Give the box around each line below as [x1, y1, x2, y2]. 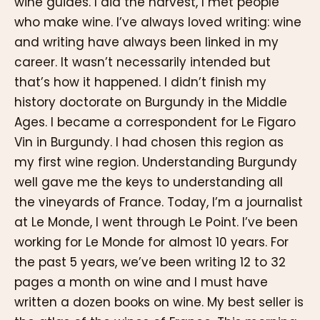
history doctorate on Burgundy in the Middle [14, 93, 287, 111]
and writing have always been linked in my [14, 33, 279, 51]
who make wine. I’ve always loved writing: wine [14, 13, 301, 31]
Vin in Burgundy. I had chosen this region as [14, 133, 284, 151]
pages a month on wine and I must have [14, 273, 268, 291]
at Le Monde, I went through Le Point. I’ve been [14, 213, 298, 231]
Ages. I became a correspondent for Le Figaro [14, 113, 296, 131]
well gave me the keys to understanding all [14, 173, 283, 191]
